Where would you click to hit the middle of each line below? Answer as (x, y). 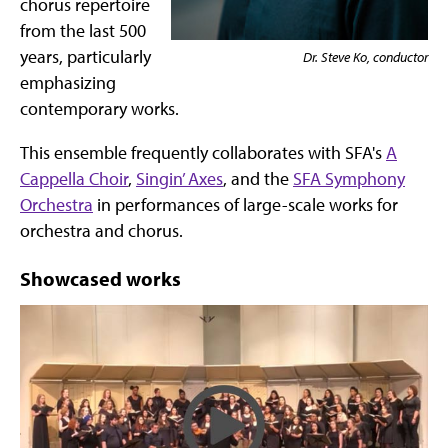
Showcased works (100, 278)
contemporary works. (99, 108)
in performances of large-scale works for (245, 204)
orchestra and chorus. (101, 230)
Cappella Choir (74, 178)
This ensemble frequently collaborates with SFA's (203, 152)
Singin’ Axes (179, 178)
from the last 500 (83, 30)
